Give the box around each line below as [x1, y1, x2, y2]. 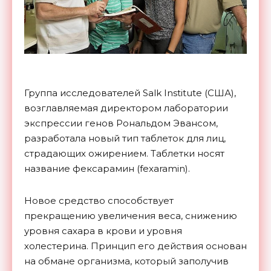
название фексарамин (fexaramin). [24, 163, 190, 175]
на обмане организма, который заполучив [24, 255, 229, 267]
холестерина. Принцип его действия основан [24, 240, 247, 252]
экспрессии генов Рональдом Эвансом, [24, 117, 218, 129]
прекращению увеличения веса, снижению [24, 210, 237, 222]
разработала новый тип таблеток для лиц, [24, 132, 226, 145]
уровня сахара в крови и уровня [24, 225, 182, 237]
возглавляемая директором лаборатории [24, 102, 228, 114]
